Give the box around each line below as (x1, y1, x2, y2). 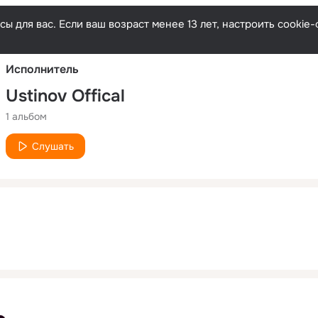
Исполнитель (6, 61, 79, 77)
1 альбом (6, 109, 47, 123)
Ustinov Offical (6, 84, 125, 106)
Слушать (32, 139, 74, 153)
